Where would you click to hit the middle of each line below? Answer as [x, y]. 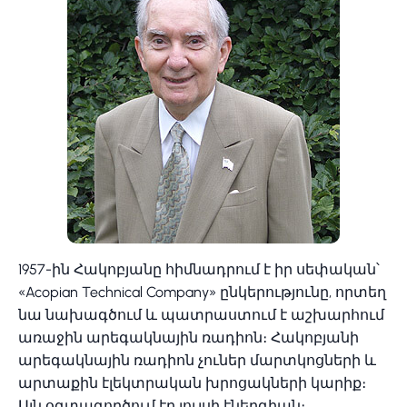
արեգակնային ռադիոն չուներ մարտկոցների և [197, 360]
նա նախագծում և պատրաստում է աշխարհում [201, 314]
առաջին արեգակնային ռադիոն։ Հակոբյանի [189, 337]
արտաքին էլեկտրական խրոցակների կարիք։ [192, 382]
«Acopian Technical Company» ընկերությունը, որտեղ [202, 292]
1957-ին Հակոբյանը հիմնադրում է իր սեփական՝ [199, 269]
